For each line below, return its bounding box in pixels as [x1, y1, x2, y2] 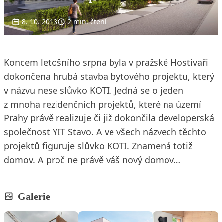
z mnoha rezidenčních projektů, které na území [4, 98, 201, 110]
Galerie [18, 190, 50, 202]
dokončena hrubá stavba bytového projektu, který [4, 70, 214, 82]
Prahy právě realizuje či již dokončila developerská [4, 111, 214, 124]
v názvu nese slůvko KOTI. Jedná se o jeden [4, 84, 183, 96]
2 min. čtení [67, 16, 107, 26]
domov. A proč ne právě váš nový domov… [4, 153, 180, 166]
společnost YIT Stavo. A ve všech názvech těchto [4, 125, 206, 138]
